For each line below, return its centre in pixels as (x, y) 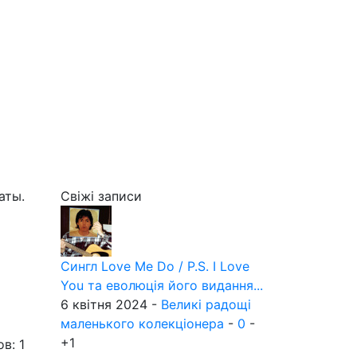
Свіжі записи (101, 196)
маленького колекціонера (142, 324)
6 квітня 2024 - (111, 304)
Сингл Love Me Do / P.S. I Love (155, 266)
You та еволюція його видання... (162, 285)
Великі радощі (206, 304)
